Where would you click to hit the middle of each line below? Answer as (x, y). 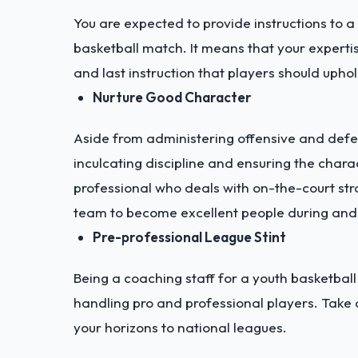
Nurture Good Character (172, 97)
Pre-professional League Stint (189, 237)
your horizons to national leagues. (180, 327)
